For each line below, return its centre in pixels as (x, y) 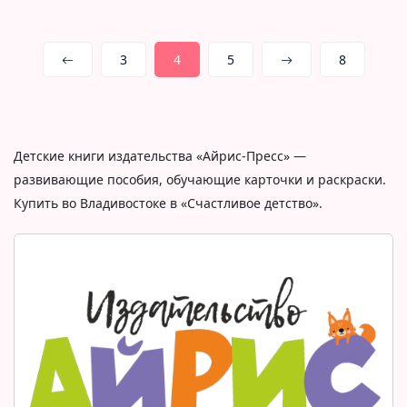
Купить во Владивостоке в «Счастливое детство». (168, 203)
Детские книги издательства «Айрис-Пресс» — (160, 156)
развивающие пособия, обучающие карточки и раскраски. (200, 179)
